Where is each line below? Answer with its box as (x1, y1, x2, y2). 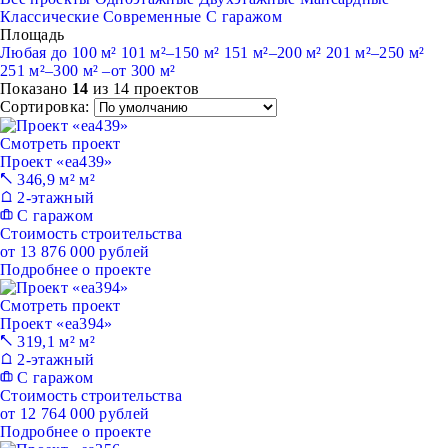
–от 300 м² (102, 62, 176, 80)
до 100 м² (50, 44, 122, 62)
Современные (103, 8, 207, 26)
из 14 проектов (88, 80, 200, 98)
